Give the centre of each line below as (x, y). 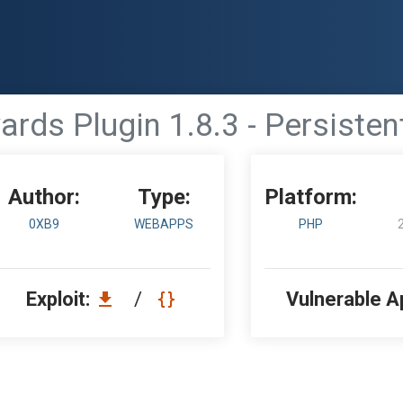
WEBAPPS (164, 224)
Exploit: (60, 299)
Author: (44, 197)
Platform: (311, 197)
